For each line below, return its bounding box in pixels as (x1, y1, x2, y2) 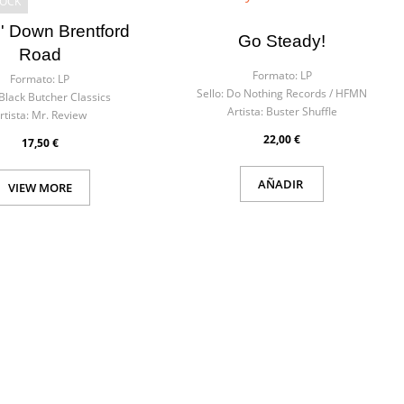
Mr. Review (32, 107, 87, 123)
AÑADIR (258, 176, 307, 192)
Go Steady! (238, 32, 326, 50)
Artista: (226, 104, 263, 119)
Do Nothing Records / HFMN (226, 86, 368, 101)
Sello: (197, 86, 225, 101)
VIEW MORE (7, 179, 72, 196)
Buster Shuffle (265, 104, 337, 119)
